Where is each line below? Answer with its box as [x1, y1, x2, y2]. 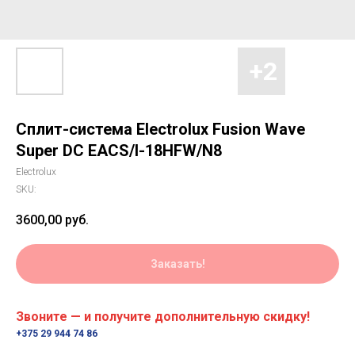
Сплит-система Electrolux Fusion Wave [16, 120, 305, 139]
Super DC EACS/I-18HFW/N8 [16, 141, 222, 160]
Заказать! [150, 258, 205, 271]
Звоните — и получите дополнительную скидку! [16, 309, 310, 325]
